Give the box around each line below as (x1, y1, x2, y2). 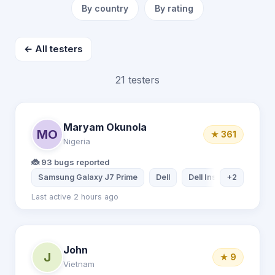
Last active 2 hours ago (31, 192, 118, 201)
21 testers (115, 74, 160, 86)
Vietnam (63, 258, 95, 269)
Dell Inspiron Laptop (188, 172, 264, 182)
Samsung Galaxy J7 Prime (38, 172, 137, 182)
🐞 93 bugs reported (31, 157, 110, 167)
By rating (155, 3, 193, 14)
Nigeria (63, 136, 90, 146)
